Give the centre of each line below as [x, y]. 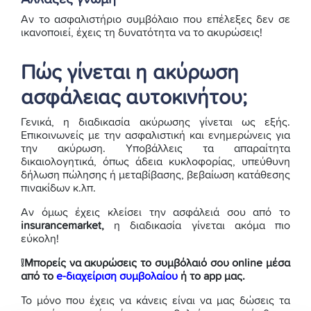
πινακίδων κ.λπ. [58, 188]
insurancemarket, [62, 226]
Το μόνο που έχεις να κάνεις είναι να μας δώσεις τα [155, 301]
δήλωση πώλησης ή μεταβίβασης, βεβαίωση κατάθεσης [155, 175]
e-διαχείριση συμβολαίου [117, 277]
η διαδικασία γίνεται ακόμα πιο [197, 226]
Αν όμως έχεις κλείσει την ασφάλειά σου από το [155, 213]
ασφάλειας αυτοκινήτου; [134, 98]
